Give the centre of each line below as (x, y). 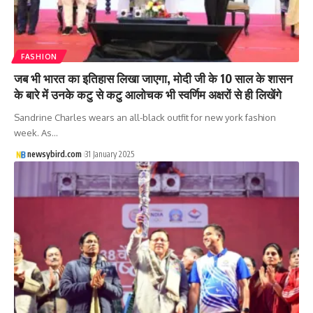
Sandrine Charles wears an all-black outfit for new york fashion (145, 117)
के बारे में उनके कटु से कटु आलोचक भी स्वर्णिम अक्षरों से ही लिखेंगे (148, 94)
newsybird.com (54, 154)
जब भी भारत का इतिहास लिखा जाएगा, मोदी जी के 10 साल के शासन (153, 78)
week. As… (36, 132)
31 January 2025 (109, 154)
